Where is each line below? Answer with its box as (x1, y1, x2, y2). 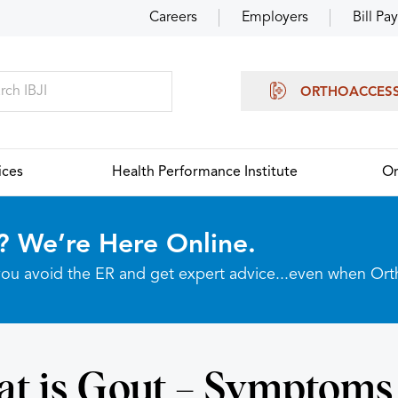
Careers (149, 11, 197, 25)
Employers (242, 11, 308, 25)
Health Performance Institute (111, 164, 298, 179)
